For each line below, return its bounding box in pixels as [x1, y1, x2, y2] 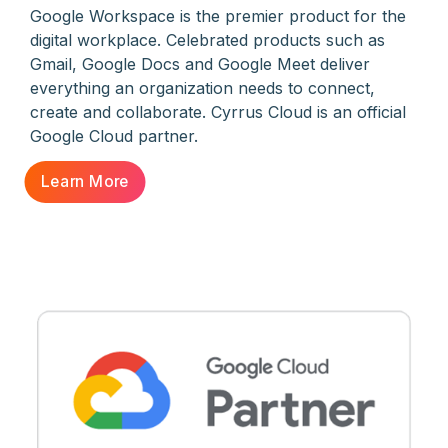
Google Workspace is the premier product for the [30, 6, 406, 27]
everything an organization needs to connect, [30, 78, 375, 99]
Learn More [41, 172, 129, 191]
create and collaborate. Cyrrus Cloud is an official [30, 102, 406, 123]
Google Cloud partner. [30, 126, 198, 147]
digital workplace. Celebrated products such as [30, 30, 385, 51]
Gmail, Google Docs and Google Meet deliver [30, 54, 370, 75]
